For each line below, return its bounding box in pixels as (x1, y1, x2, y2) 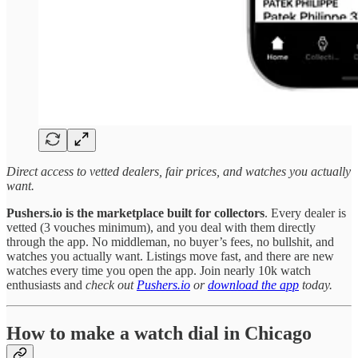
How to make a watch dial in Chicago (6, 323, 312, 344)
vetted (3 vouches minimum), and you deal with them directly (6, 221, 316, 235)
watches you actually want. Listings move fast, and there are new (6, 249, 334, 264)
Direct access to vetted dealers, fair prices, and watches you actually (6, 165, 351, 179)
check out (86, 278, 137, 292)
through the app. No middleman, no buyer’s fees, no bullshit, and (6, 235, 334, 249)
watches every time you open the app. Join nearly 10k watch (6, 264, 311, 278)
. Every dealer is (265, 206, 346, 221)
